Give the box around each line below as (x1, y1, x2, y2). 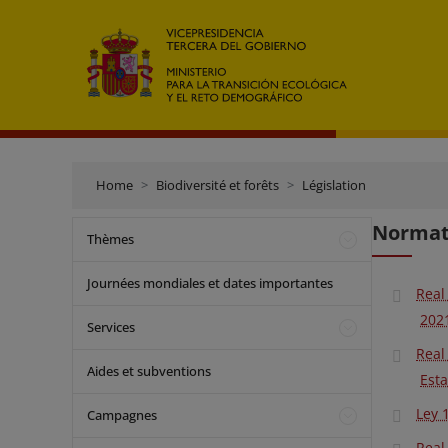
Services (87, 318, 135, 336)
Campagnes (87, 406, 157, 424)
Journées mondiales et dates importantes (87, 274, 333, 292)
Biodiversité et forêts (156, 176, 279, 194)
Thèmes (87, 230, 134, 248)
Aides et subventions (87, 362, 211, 380)
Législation (302, 176, 366, 194)
